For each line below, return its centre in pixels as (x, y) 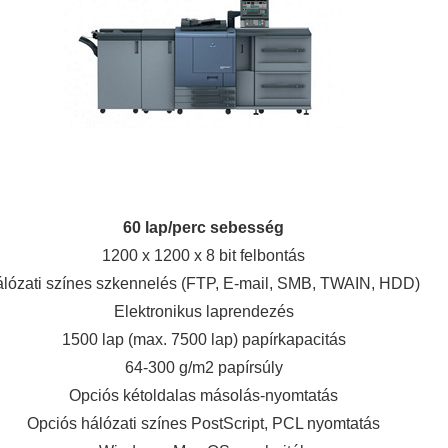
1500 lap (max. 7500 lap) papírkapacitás (203, 340)
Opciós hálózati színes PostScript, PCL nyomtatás (203, 424)
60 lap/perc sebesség (203, 228)
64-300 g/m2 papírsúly (203, 368)
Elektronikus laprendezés (203, 312)
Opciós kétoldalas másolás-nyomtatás (203, 396)
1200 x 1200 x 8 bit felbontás (203, 256)
